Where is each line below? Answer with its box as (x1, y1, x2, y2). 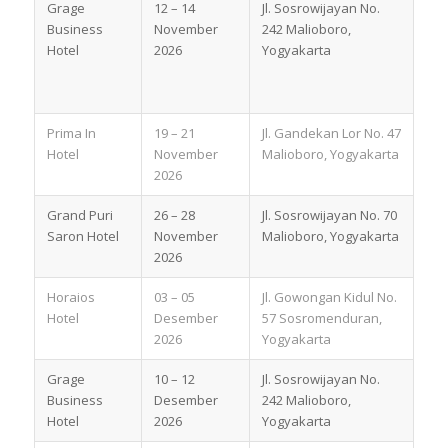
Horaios (46, 287, 95, 306)
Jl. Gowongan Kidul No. (261, 287, 397, 306)
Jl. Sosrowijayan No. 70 (261, 205, 397, 224)
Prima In (46, 123, 96, 142)
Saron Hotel (46, 226, 119, 245)
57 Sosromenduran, (261, 308, 382, 327)
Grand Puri (46, 205, 113, 224)
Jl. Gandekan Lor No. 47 (261, 123, 401, 142)
